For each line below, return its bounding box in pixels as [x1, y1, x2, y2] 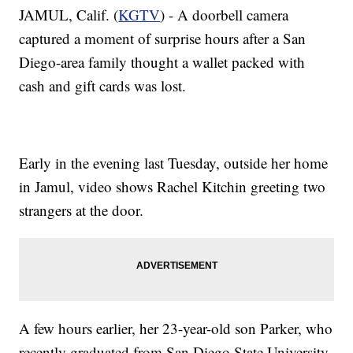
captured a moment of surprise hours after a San [19, 28, 307, 48]
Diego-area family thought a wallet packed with [19, 51, 306, 72]
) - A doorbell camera [160, 4, 289, 24]
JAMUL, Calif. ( [19, 4, 119, 24]
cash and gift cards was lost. [19, 75, 187, 95]
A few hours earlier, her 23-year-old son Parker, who [19, 318, 333, 338]
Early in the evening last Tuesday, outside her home [19, 152, 329, 173]
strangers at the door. [19, 199, 144, 220]
